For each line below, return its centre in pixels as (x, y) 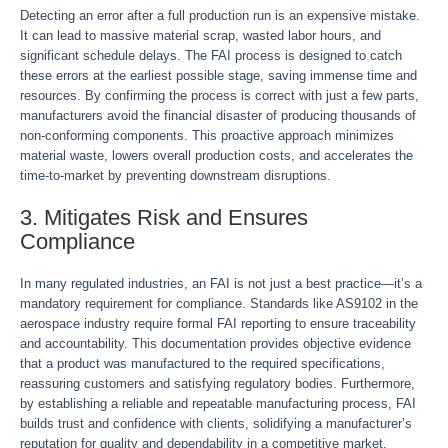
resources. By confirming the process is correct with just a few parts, (219, 95)
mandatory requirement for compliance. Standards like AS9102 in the (219, 303)
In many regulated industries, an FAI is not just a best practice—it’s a (221, 283)
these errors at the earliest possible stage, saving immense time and (218, 75)
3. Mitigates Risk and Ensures (164, 217)
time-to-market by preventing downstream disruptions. (175, 175)
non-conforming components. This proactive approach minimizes (207, 135)
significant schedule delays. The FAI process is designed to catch (211, 55)
